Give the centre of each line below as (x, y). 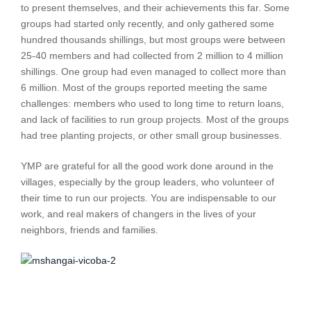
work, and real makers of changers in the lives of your (138, 214)
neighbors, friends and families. (90, 230)
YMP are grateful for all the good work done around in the (147, 166)
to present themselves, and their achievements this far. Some (155, 8)
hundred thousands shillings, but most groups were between (153, 40)
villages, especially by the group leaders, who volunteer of (148, 182)
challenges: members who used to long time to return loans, (152, 104)
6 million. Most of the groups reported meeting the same (144, 88)
